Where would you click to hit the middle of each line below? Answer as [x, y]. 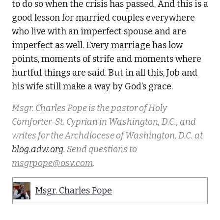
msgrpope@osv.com [52, 163]
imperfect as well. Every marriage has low [97, 45]
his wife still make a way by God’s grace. [92, 86]
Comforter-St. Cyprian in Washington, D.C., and [104, 122]
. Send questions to [100, 149]
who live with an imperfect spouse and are [99, 31]
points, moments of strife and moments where [107, 59]
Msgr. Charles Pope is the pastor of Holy [89, 108]
